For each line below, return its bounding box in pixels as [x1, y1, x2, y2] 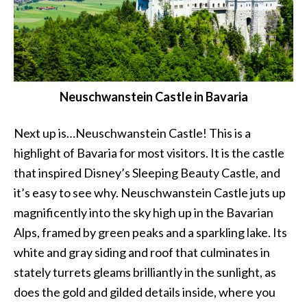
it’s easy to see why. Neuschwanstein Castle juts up [14, 184, 286, 200]
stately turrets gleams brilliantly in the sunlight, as [14, 264, 276, 280]
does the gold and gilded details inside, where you [14, 284, 275, 299]
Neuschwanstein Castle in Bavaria [59, 88, 248, 104]
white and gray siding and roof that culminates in [14, 244, 270, 260]
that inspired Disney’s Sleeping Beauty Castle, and [14, 164, 280, 180]
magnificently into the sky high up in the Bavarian [14, 204, 273, 220]
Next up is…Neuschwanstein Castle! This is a [14, 125, 251, 140]
